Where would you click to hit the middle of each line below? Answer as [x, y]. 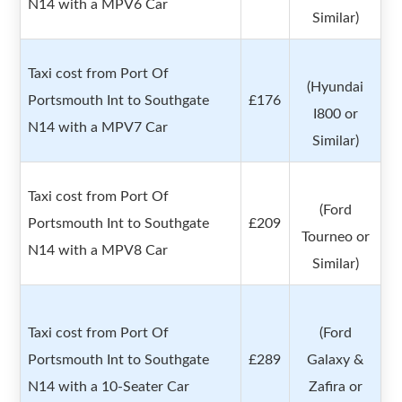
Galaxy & [336, 360]
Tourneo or [335, 237]
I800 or [335, 114]
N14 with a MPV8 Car [98, 251]
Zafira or [335, 387]
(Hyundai [336, 87]
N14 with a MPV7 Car [98, 128]
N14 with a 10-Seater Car [109, 387]
